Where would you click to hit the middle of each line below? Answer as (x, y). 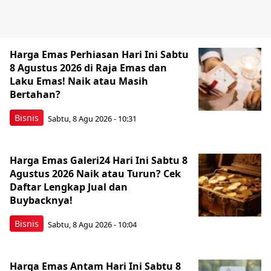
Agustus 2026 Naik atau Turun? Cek (95, 174)
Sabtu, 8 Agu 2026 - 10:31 (92, 118)
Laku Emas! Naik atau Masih (79, 81)
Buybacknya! (41, 201)
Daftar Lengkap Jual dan (69, 187)
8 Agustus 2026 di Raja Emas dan (88, 68)
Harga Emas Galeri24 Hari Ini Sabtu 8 (99, 161)
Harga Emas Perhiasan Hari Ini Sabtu (99, 55)
